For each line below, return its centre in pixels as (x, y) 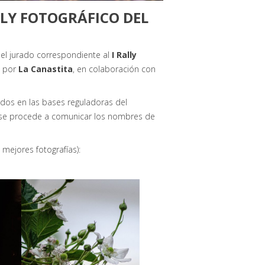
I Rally (124, 54)
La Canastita (46, 69)
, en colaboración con (114, 69)
